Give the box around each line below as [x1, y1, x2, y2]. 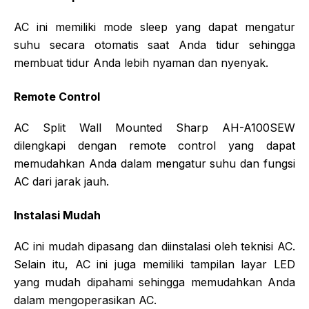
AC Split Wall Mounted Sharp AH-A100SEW [14, 120, 295, 134]
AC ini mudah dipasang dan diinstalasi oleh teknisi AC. [14, 239, 295, 253]
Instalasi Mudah [14, 208, 101, 222]
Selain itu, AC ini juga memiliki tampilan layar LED [14, 257, 295, 271]
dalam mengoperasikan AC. [14, 292, 157, 307]
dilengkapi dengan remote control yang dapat [14, 138, 295, 152]
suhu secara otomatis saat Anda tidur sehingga [14, 37, 295, 52]
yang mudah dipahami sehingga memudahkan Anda [14, 275, 295, 289]
